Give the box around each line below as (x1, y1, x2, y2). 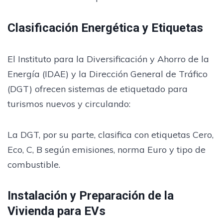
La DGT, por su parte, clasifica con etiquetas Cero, (7, 128, 214, 140)
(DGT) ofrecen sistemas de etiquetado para (7, 83, 188, 95)
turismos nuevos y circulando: (7, 98, 130, 110)
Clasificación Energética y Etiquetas (7, 20, 203, 35)
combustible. (7, 158, 60, 170)
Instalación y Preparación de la (7, 188, 174, 203)
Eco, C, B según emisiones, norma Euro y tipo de (7, 143, 206, 155)
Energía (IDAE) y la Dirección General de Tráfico (7, 68, 208, 80)
